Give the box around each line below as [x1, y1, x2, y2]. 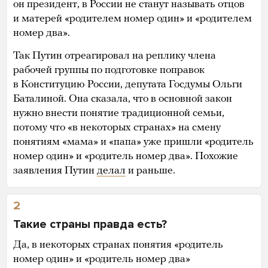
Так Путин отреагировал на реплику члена [13, 50, 216, 62]
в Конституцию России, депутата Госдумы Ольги [13, 78, 242, 90]
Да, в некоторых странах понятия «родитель [13, 239, 223, 251]
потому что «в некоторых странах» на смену [13, 121, 221, 133]
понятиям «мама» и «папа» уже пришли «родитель [13, 136, 254, 148]
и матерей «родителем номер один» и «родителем [13, 13, 252, 25]
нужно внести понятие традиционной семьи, [13, 107, 224, 119]
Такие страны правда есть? [13, 217, 167, 232]
